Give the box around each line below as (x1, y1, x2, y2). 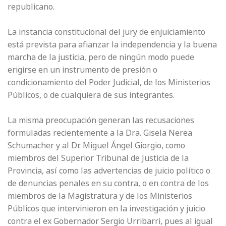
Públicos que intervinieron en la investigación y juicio (8, 201, 205, 216)
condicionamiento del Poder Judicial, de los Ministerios (8, 75, 210, 90)
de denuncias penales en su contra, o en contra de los (8, 176, 209, 191)
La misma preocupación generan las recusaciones (8, 112, 194, 128)
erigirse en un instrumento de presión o (8, 62, 157, 78)
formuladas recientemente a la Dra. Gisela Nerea (8, 125, 192, 141)
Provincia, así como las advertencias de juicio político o (8, 163, 210, 179)
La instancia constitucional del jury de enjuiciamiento (8, 24, 205, 40)
